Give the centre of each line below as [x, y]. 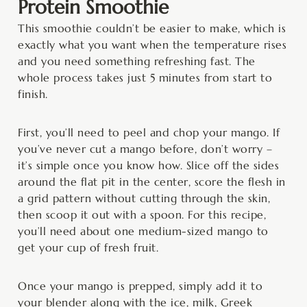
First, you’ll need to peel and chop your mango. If [149, 132]
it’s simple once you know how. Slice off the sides [148, 165]
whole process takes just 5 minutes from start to [145, 77]
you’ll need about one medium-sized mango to [143, 231]
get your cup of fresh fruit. [88, 247]
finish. [33, 94]
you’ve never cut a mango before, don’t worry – [145, 148]
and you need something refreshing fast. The [137, 61]
